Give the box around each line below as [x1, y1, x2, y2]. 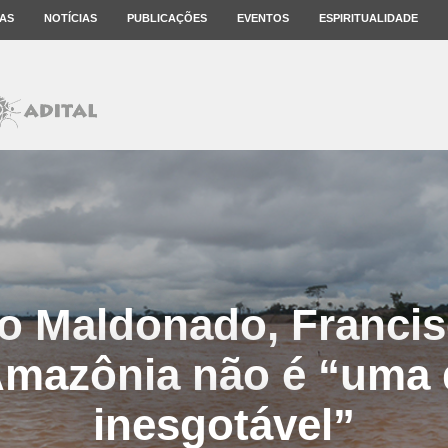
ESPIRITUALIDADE [319, 12, 418, 24]
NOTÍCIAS [44, 12, 97, 24]
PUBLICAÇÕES [127, 12, 207, 24]
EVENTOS [237, 12, 289, 24]
